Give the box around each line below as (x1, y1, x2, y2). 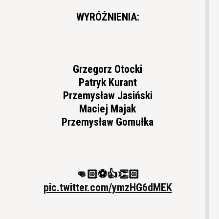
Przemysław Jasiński (63, 89, 153, 102)
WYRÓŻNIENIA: (76, 11, 139, 23)
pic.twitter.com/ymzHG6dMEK (43, 181, 172, 194)
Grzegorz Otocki (73, 63, 142, 76)
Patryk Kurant (78, 76, 137, 89)
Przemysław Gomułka (62, 116, 153, 129)
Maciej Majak (79, 103, 136, 115)
